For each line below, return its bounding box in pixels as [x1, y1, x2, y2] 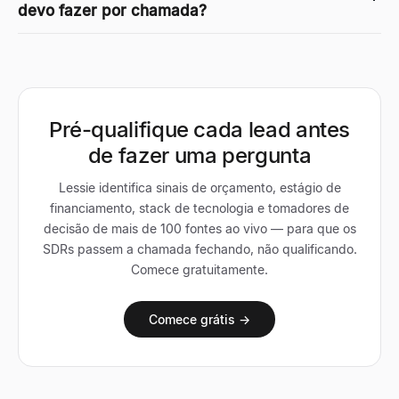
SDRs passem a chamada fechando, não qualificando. [42, 240, 357, 256]
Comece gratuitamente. [131, 261, 268, 277]
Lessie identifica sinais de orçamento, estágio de [58, 179, 341, 195]
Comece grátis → [149, 311, 250, 327]
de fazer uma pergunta [87, 142, 312, 168]
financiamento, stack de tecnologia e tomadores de [50, 199, 349, 216]
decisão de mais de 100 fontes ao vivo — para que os [43, 220, 356, 236]
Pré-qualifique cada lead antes [48, 116, 351, 142]
